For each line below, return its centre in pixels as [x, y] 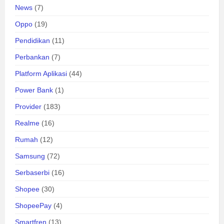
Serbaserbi [32, 173]
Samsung [30, 156]
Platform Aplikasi [41, 74]
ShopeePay [33, 206]
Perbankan [32, 57]
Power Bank [34, 90]
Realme [27, 123]
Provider [28, 107]
